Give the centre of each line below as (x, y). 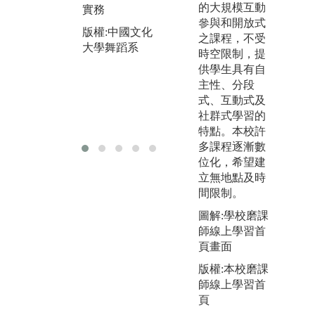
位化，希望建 (232, 162)
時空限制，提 (232, 54)
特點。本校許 (232, 131)
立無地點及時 (232, 178)
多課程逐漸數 (232, 147)
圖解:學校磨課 (233, 216)
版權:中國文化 (117, 32)
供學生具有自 (232, 70)
